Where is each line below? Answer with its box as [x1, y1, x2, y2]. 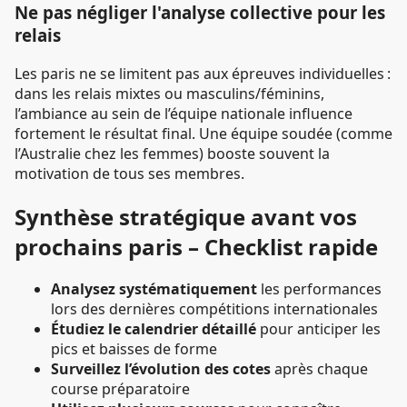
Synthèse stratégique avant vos [15, 201, 357, 232]
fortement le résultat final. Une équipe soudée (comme [15, 123, 392, 144]
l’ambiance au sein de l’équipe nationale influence [15, 103, 352, 124]
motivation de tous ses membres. [15, 163, 244, 184]
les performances [257, 279, 382, 300]
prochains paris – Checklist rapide [15, 231, 378, 262]
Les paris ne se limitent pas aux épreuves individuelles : [15, 63, 391, 84]
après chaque [271, 359, 368, 380]
